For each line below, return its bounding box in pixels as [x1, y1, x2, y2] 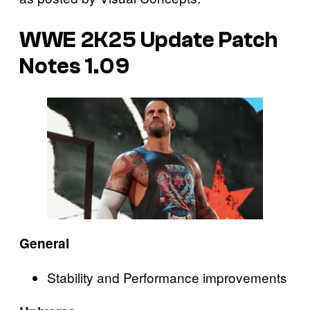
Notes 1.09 [19, 53, 129, 79]
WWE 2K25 [19, 27, 136, 53]
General [19, 233, 69, 253]
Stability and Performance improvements [47, 267, 287, 286]
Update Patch [136, 27, 277, 53]
